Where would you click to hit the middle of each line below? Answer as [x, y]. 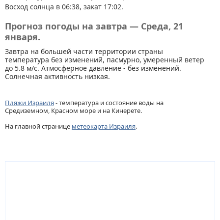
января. [23, 37]
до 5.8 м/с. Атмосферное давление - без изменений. [93, 68]
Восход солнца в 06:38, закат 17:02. [64, 7]
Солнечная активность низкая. [57, 76]
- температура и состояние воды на [109, 103]
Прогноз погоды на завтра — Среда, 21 [94, 26]
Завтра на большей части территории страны [84, 51]
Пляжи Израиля [29, 103]
